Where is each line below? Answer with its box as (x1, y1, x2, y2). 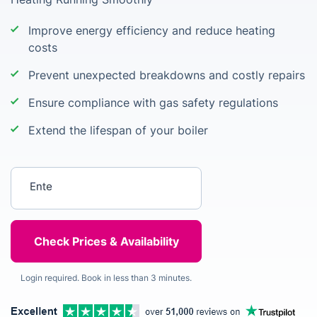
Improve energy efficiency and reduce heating (28, 23, 275, 38)
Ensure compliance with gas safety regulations (28, 96, 278, 110)
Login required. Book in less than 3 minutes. (21, 272, 192, 283)
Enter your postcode (28, 171, 108, 182)
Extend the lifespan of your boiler (28, 123, 208, 137)
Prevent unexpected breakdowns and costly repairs (28, 68, 305, 82)
